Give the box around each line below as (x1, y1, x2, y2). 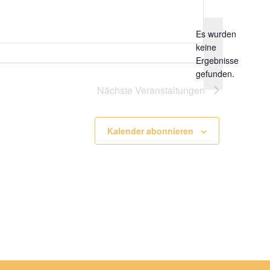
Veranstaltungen (135, 83, 205, 97)
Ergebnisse (195, 54, 239, 67)
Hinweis (212, 53, 242, 66)
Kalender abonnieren (107, 124, 193, 137)
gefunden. (195, 67, 234, 80)
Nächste (97, 83, 135, 97)
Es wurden (195, 28, 236, 40)
